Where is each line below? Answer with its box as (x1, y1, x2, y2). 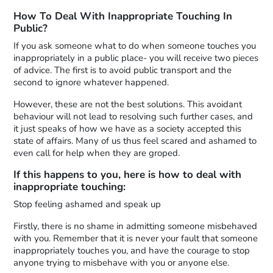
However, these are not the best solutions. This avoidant (13, 98, 243, 111)
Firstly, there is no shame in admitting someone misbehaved (13, 220, 258, 233)
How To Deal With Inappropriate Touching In (13, 9, 233, 24)
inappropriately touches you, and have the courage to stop (13, 244, 250, 257)
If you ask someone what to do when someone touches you (13, 40, 257, 52)
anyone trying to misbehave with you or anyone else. (13, 257, 230, 269)
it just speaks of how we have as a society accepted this (13, 122, 242, 135)
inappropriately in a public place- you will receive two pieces (13, 52, 259, 65)
